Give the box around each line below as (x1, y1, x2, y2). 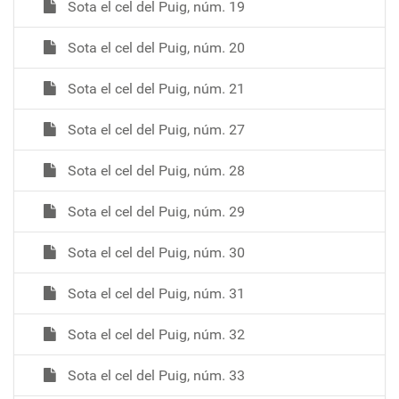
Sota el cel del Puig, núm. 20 (64, 38, 245, 56)
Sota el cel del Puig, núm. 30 (64, 243, 245, 261)
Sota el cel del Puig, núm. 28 (64, 161, 245, 179)
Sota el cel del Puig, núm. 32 (64, 325, 245, 343)
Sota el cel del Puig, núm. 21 (64, 79, 245, 97)
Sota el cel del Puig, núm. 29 (64, 202, 245, 220)
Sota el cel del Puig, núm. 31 (64, 284, 245, 302)
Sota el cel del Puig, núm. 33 (64, 366, 245, 384)
